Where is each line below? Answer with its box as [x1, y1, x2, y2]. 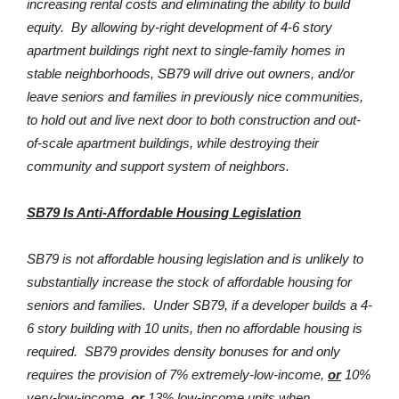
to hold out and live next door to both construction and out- [27, 111, 361, 127]
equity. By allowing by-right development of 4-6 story [27, 19, 332, 35]
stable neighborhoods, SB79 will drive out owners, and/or [27, 65, 354, 81]
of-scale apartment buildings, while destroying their [27, 134, 319, 151]
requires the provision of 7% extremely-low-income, [27, 366, 328, 382]
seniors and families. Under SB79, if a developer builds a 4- [27, 297, 372, 313]
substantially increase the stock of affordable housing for [27, 273, 352, 289]
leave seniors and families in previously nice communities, [27, 88, 363, 104]
